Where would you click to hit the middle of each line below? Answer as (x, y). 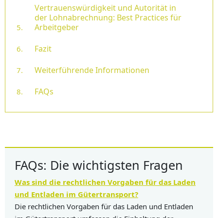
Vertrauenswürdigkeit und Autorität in (105, 8)
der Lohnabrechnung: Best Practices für (108, 18)
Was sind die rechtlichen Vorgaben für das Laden (105, 182)
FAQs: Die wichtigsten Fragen (99, 165)
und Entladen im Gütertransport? (76, 194)
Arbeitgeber (57, 27)
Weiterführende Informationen (92, 70)
